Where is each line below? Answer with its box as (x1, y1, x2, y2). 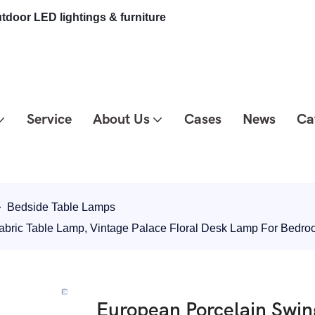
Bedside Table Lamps (7, 201, 115, 213)
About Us (92, 111, 150, 127)
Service (26, 111, 72, 127)
